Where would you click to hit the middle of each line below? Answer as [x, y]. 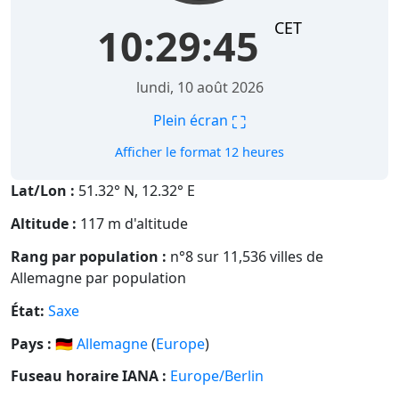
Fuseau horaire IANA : [89, 376]
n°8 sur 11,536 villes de [245, 257]
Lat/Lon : [43, 191]
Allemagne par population [98, 278]
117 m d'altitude [132, 224]
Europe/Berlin [217, 376]
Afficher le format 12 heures [199, 152]
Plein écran [192, 120]
